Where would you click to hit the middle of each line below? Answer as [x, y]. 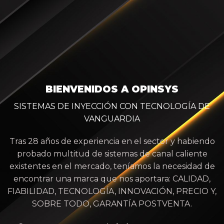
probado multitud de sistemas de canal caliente [112, 154]
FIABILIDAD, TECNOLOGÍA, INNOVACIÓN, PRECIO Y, [112, 191]
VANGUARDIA [112, 118]
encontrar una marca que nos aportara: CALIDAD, [112, 179]
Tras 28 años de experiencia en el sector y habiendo [112, 141]
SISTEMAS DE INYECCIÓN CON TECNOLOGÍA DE [112, 106]
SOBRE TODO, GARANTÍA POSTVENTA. [112, 204]
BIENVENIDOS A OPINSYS [112, 89]
